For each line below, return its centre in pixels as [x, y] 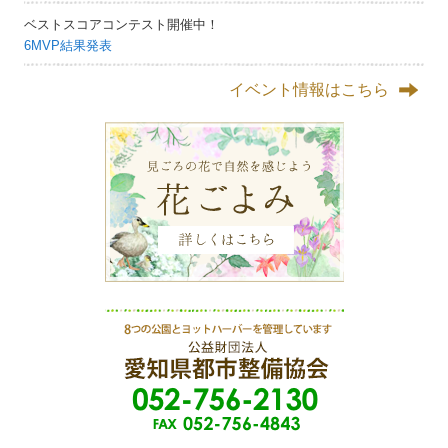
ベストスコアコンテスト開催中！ [122, 24]
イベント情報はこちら [308, 89]
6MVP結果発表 [68, 45]
